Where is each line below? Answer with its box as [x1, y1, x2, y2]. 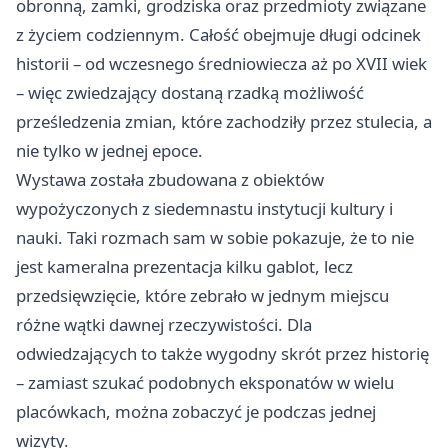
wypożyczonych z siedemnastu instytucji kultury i [16, 196, 393, 220]
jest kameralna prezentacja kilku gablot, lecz [16, 254, 353, 278]
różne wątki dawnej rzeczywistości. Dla [16, 312, 312, 336]
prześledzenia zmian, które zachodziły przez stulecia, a [16, 109, 432, 133]
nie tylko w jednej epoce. [16, 138, 203, 162]
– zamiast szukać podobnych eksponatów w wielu [16, 370, 394, 394]
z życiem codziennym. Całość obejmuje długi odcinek [16, 22, 421, 46]
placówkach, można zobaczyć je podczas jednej [16, 399, 376, 423]
